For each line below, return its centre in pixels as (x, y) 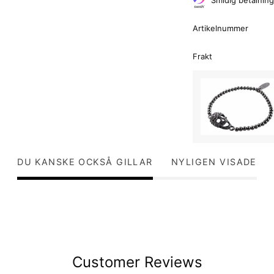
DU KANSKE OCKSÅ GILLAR (85, 161)
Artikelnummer (220, 28)
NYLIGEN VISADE (214, 161)
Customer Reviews (137, 262)
